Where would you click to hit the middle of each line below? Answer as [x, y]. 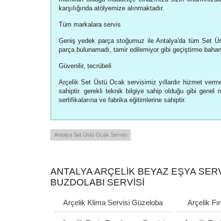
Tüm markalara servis [90, 24]
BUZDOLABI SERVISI [97, 182]
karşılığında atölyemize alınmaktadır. [111, 8]
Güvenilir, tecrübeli [85, 66]
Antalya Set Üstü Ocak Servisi [91, 135]
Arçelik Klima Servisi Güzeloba [113, 203]
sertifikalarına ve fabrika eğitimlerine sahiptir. [122, 100]
